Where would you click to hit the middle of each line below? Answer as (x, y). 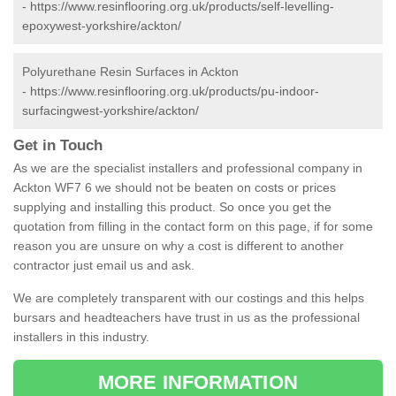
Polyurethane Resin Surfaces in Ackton (130, 72)
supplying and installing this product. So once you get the (172, 207)
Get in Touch (60, 146)
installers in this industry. (81, 337)
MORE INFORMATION (198, 383)
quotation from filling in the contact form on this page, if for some (193, 227)
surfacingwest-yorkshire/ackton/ (110, 111)
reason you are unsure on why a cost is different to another (179, 246)
